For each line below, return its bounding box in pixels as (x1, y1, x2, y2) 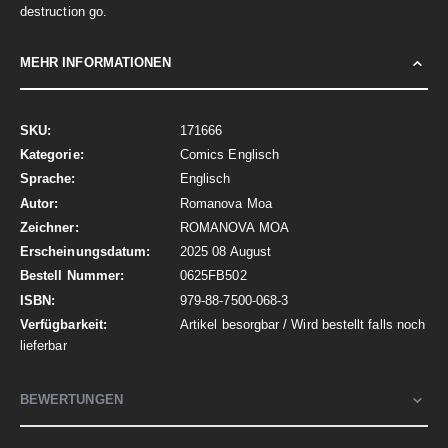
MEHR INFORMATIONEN (20, 54, 172, 70)
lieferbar (20, 337, 67, 353)
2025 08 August (180, 244, 271, 260)
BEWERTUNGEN (20, 392, 123, 408)
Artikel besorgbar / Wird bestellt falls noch (180, 316, 426, 332)
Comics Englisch (180, 147, 280, 163)
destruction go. (20, 3, 108, 19)
